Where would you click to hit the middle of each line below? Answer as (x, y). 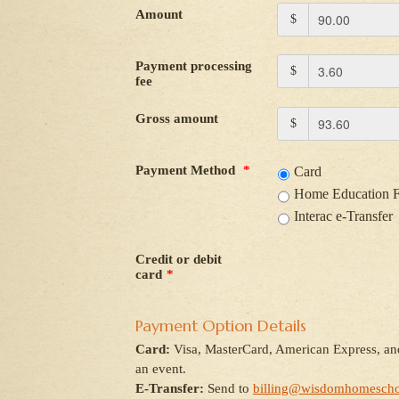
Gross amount (177, 118)
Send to (230, 388)
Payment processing (194, 66)
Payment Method (187, 170)
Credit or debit (179, 259)
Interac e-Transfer (343, 216)
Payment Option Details (221, 326)
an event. (161, 369)
